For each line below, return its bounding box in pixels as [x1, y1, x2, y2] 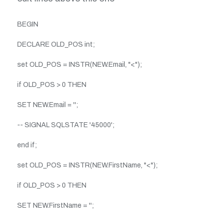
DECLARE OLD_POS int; [17, 40, 95, 48]
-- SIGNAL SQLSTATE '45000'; [17, 121, 114, 129]
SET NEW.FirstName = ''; [17, 201, 94, 209]
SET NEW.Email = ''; [17, 101, 78, 109]
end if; [17, 141, 37, 149]
